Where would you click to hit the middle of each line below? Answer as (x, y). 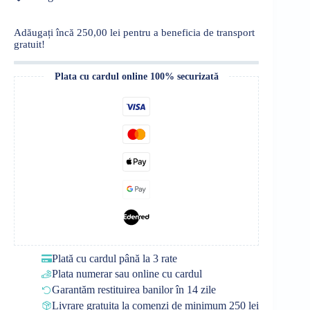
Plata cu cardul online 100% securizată (136, 76)
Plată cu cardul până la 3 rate (115, 258)
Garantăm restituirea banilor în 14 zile (134, 290)
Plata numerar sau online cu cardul (127, 274)
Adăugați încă (45, 32)
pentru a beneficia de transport (188, 32)
